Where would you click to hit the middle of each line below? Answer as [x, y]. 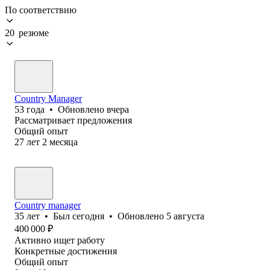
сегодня [88, 216]
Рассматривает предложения [73, 120]
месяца [64, 142]
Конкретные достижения [66, 251]
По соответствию [41, 10]
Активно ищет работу [60, 240]
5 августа [185, 216]
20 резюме [27, 33]
